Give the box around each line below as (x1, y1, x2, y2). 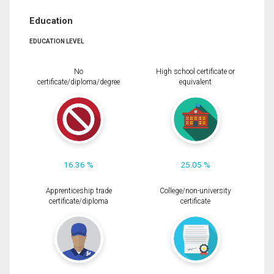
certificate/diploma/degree (37, 77, 120, 86)
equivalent (179, 77, 212, 86)
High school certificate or (156, 67, 235, 76)
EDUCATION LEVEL (29, 37, 84, 45)
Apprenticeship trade (45, 187, 112, 195)
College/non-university (160, 187, 231, 195)
